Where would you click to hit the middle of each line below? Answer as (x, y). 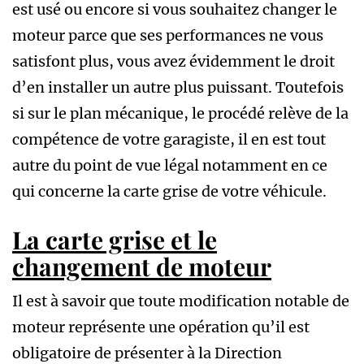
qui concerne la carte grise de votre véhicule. (169, 192)
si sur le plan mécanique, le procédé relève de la (180, 114)
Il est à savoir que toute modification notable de (181, 301)
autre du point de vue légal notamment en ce (170, 166)
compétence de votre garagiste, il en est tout (169, 140)
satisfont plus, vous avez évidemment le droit (173, 62)
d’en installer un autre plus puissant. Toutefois (178, 88)
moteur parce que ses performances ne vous (168, 36)
